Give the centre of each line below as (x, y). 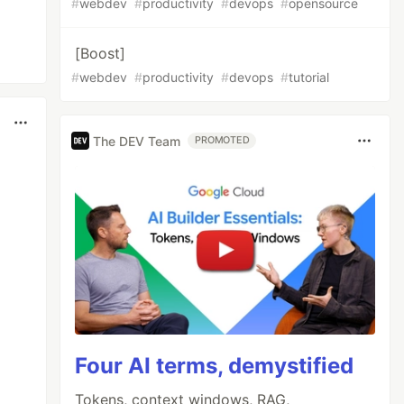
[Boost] (101, 53)
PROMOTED (222, 140)
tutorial (309, 77)
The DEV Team (137, 141)
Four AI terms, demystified (215, 366)
